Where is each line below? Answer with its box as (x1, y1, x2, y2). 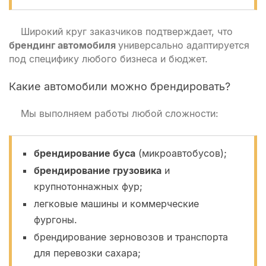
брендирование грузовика (33, 164, 161, 176)
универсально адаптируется (118, 39, 249, 51)
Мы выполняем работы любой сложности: (21, 107, 218, 119)
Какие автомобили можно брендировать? (9, 80, 230, 93)
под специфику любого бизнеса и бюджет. (9, 53, 208, 65)
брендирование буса (33, 147, 135, 159)
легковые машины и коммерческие (33, 198, 199, 210)
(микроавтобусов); (135, 147, 227, 159)
